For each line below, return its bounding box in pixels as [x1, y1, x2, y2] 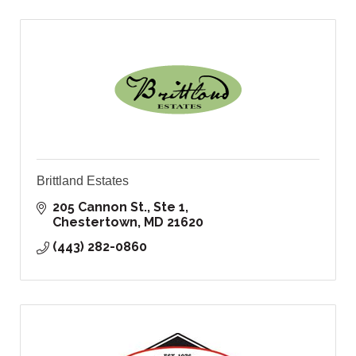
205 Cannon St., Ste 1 [52, 199, 185, 215]
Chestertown [52, 215, 137, 230]
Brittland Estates [37, 174, 129, 188]
